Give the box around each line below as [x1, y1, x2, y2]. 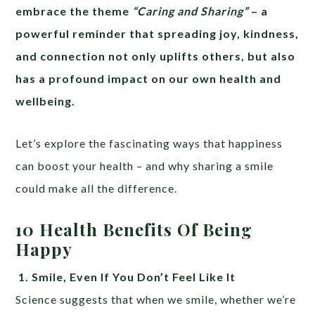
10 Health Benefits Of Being [15, 218, 253, 241]
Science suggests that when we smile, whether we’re [15, 292, 297, 307]
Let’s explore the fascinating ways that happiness [15, 136, 283, 150]
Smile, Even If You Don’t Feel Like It [32, 270, 236, 284]
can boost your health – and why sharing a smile [15, 159, 274, 173]
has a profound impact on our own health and [15, 72, 282, 86]
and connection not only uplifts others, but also [15, 49, 296, 63]
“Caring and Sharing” [132, 4, 249, 18]
